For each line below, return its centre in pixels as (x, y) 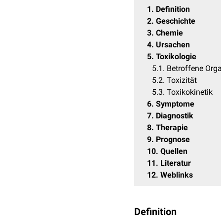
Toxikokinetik (190, 92)
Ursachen (173, 45)
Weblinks (177, 175)
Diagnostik (175, 116)
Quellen (174, 151)
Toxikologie (176, 56)
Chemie (169, 33)
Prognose (173, 139)
